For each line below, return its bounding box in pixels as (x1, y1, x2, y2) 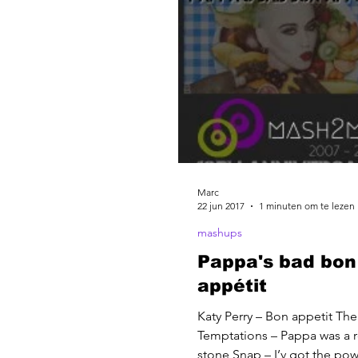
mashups (197, 225, 242, 241)
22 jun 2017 (197, 200, 245, 213)
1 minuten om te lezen (259, 200, 355, 213)
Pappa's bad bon (197, 252, 356, 272)
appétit (197, 276, 267, 296)
